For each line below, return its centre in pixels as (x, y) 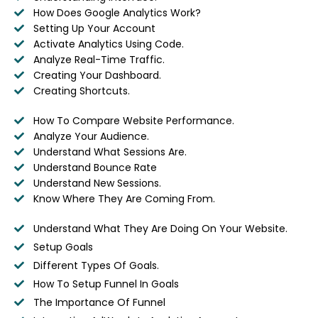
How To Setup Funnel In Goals (106, 284)
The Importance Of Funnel (99, 302)
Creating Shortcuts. (81, 91)
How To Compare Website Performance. (133, 120)
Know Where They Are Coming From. (124, 198)
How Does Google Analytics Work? (117, 12)
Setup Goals (63, 247)
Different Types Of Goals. (96, 265)
